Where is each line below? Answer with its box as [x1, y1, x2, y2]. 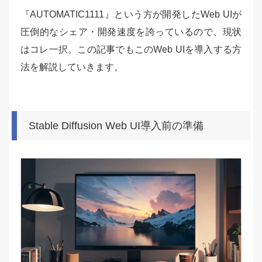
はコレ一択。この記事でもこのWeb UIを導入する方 [20, 44, 242, 55]
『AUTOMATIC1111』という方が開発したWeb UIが [20, 9, 242, 20]
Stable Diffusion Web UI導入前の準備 [29, 120, 204, 132]
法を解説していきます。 [20, 62, 123, 73]
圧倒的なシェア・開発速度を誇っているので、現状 [20, 27, 242, 37]
